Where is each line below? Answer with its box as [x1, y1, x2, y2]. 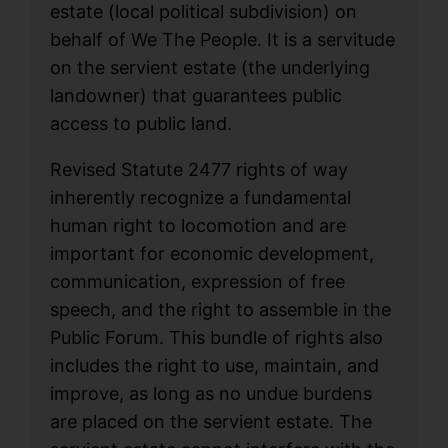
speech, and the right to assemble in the [50, 298, 392, 320]
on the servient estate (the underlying [50, 56, 371, 78]
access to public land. [50, 112, 233, 134]
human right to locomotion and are [50, 214, 347, 236]
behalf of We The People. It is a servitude [50, 28, 396, 50]
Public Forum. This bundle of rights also [50, 326, 384, 348]
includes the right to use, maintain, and [50, 354, 380, 376]
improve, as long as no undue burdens [50, 382, 373, 404]
